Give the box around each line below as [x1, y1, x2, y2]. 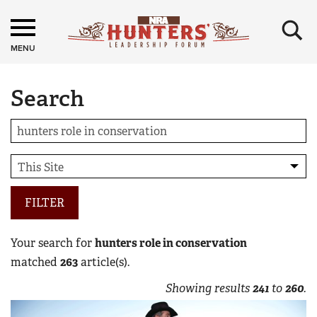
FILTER [25, 195, 64, 210]
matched [11, 255, 60, 270]
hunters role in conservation [95, 236, 247, 250]
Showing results [166, 281, 253, 296]
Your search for [11, 236, 95, 250]
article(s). [78, 255, 129, 270]
